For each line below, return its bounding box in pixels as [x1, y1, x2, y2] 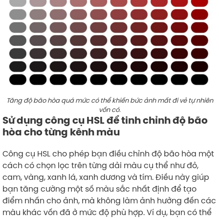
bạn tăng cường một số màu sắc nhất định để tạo [2, 183, 197, 194]
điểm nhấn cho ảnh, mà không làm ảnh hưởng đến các [2, 195, 216, 206]
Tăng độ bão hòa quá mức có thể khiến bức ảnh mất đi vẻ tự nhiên [6, 95, 213, 105]
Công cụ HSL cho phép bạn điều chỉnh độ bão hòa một [2, 148, 214, 159]
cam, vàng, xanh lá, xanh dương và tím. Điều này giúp [2, 171, 209, 182]
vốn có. [98, 105, 121, 114]
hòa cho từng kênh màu [2, 125, 120, 138]
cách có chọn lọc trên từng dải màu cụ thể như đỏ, [2, 159, 198, 171]
